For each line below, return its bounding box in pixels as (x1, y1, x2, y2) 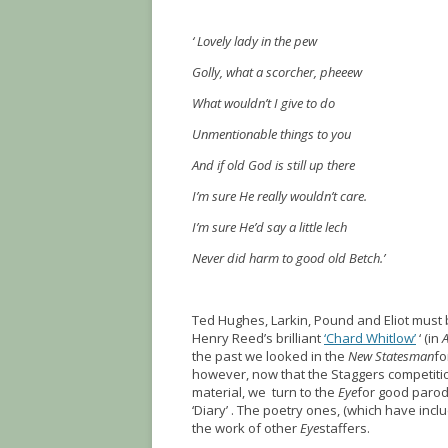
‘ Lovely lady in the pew (192, 32, 317, 50)
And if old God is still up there (192, 156, 355, 174)
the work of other (192, 419, 300, 437)
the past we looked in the (192, 347, 348, 365)
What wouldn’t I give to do (192, 94, 335, 112)
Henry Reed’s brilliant (192, 329, 324, 347)
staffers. (319, 419, 370, 437)
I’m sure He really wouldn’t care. (192, 187, 367, 205)
